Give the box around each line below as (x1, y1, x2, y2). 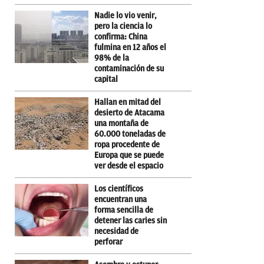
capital (94, 75, 118, 84)
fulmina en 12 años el (94, 43, 166, 52)
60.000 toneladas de (94, 130, 166, 139)
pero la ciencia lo (94, 22, 152, 31)
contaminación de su (94, 64, 164, 74)
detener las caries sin (94, 216, 167, 226)
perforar (94, 237, 123, 247)
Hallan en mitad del (94, 98, 161, 107)
